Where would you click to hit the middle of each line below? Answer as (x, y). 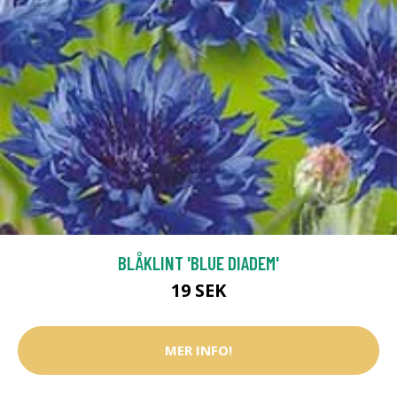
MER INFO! (198, 350)
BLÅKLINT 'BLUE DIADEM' (198, 262)
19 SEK (198, 290)
